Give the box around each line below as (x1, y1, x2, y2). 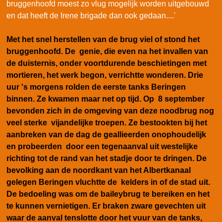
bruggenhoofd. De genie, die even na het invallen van (6, 47, 208, 56)
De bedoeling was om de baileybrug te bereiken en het (6, 190, 210, 199)
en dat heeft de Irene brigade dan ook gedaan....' (6, 11, 175, 20)
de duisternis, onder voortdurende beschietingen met (6, 59, 207, 68)
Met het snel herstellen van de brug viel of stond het (6, 35, 200, 44)
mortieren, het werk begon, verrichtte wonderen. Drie (6, 71, 203, 80)
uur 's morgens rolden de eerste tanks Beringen (6, 83, 186, 92)
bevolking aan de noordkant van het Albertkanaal (6, 166, 191, 175)
